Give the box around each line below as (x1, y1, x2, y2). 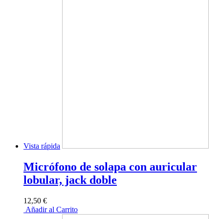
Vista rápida (23, 141, 60, 150)
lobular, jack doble (23, 173, 117, 186)
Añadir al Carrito (23, 205, 78, 214)
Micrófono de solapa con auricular (23, 160, 197, 173)
